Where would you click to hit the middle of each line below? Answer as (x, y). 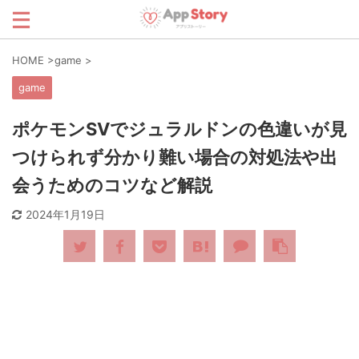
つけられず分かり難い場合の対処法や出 (175, 157)
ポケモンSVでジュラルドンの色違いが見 (179, 129)
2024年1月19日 (65, 214)
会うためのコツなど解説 (112, 185)
